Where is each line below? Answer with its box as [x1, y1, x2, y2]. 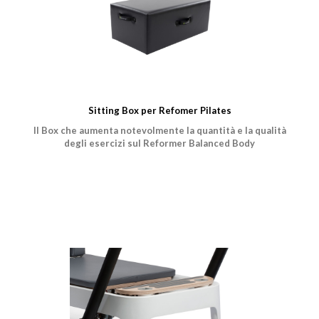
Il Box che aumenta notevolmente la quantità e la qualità [33, 125, 286, 137]
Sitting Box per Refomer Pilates [88, 105, 231, 117]
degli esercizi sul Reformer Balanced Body [64, 137, 255, 150]
